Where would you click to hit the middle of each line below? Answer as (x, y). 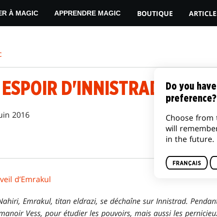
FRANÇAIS (187, 163)
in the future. (190, 139)
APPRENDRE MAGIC (88, 13)
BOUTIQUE (155, 13)
